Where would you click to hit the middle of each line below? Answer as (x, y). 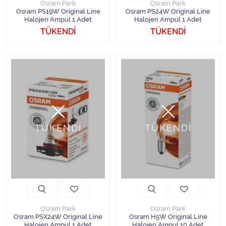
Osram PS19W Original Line (58, 11)
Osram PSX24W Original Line (58, 217)
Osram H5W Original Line (168, 217)
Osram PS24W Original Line (168, 11)
